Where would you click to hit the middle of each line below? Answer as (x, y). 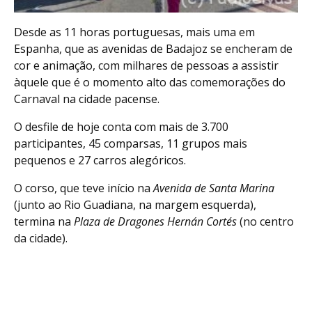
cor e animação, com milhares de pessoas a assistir (146, 66)
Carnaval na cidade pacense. (87, 99)
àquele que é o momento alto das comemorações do (150, 83)
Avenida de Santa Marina (214, 188)
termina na (44, 222)
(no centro (265, 222)
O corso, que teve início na (84, 188)
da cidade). (41, 239)
